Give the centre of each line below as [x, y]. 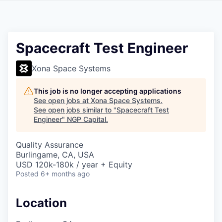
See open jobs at [62, 100]
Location [41, 203]
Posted [27, 174]
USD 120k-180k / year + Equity [74, 165]
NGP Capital [86, 119]
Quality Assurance [50, 145]
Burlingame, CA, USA [55, 155]
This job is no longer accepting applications [108, 91]
